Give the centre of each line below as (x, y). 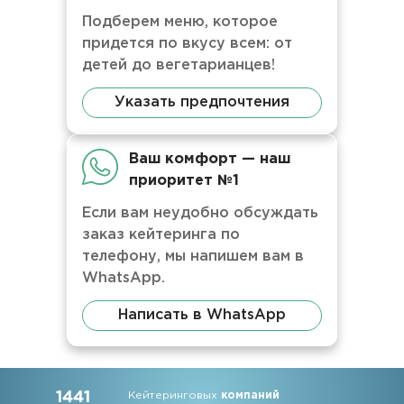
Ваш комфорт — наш (210, 159)
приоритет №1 (184, 181)
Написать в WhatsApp (202, 315)
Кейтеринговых (175, 395)
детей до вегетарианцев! (179, 65)
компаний (251, 395)
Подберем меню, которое (180, 22)
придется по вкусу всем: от (187, 44)
